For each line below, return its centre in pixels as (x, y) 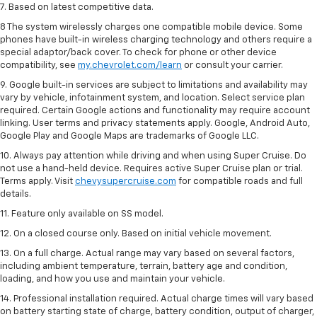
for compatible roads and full (240, 182)
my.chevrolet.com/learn (130, 66)
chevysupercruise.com (126, 182)
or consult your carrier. (232, 66)
